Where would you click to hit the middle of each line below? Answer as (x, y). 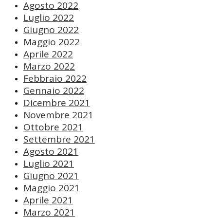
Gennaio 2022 (54, 91)
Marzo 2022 (49, 66)
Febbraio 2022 (55, 79)
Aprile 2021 (48, 200)
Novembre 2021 (58, 115)
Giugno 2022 (51, 30)
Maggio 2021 (52, 188)
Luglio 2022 (49, 18)
